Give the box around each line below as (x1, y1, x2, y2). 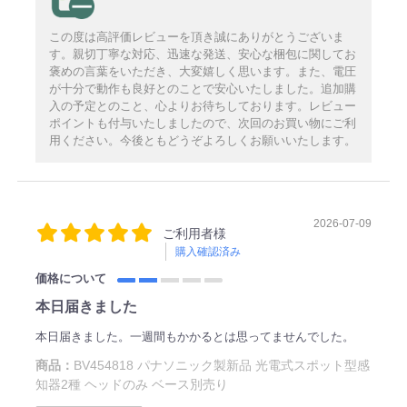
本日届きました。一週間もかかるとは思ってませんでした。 (35, 330, 354, 344)
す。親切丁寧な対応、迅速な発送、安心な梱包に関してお (48, 47, 356, 62)
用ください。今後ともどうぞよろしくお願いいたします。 (48, 134, 356, 148)
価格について (35, 272, 114, 286)
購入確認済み (174, 245, 241, 259)
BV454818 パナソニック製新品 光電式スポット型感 (73, 358, 370, 373)
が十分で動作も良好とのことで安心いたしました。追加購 (48, 82, 356, 96)
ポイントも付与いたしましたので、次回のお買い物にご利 (48, 116, 356, 131)
